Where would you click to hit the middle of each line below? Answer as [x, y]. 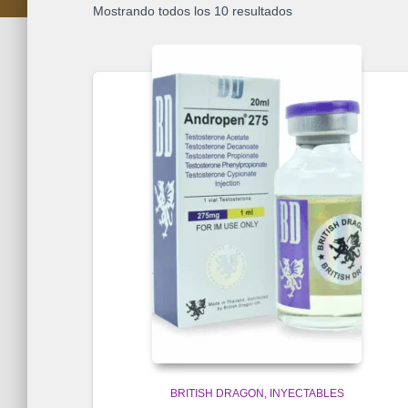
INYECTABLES [306, 394]
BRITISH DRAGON [217, 394]
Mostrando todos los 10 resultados [193, 11]
